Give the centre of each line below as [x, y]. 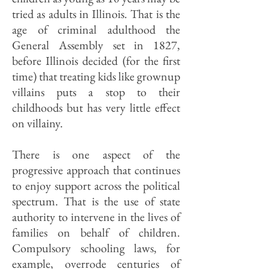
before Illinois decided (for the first [96, 61]
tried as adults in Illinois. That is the [96, 14]
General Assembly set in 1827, [96, 45]
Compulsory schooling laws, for [96, 248]
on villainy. [38, 123]
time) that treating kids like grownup [96, 76]
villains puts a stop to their [96, 92]
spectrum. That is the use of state [96, 201]
